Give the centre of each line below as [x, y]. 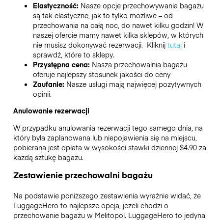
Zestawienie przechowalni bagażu [83, 175]
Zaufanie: [49, 84]
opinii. [43, 94]
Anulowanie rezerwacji [51, 111]
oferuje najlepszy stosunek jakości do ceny [101, 74]
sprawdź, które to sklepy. [73, 55]
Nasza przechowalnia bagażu [139, 65]
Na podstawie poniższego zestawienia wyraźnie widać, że [107, 195]
